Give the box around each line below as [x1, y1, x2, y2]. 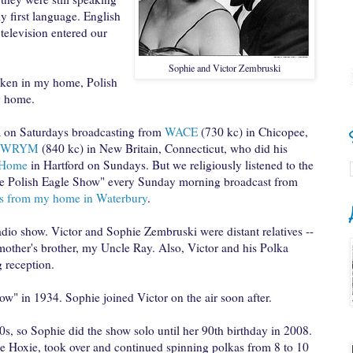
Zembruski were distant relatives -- [144, 223, 314, 240]
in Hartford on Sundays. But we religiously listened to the [28, 157, 314, 173]
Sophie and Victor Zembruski [169, 61, 281, 75]
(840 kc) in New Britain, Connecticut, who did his [39, 140, 288, 157]
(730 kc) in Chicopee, [198, 124, 308, 140]
